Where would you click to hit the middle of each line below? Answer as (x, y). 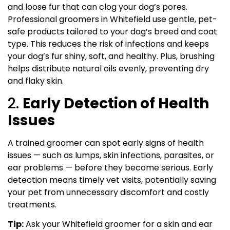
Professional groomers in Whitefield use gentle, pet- (112, 20)
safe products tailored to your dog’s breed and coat (112, 32)
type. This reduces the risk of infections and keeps (108, 44)
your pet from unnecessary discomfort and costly (108, 192)
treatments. (32, 204)
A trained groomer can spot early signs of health (106, 143)
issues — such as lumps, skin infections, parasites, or (111, 155)
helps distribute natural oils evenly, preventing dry (108, 69)
